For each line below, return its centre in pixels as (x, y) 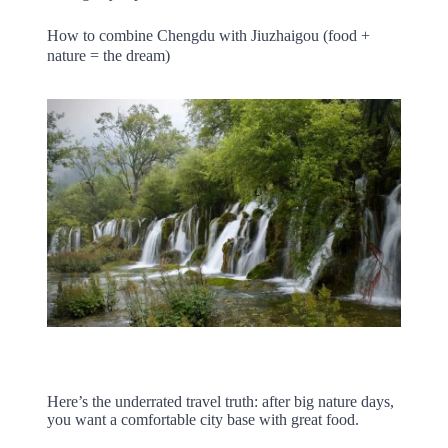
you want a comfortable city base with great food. (202, 419)
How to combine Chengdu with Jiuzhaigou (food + (208, 36)
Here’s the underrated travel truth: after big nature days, (220, 401)
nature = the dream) (108, 56)
